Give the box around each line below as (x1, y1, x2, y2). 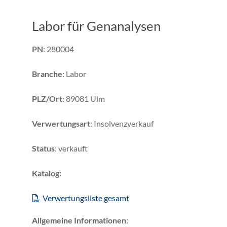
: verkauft (55, 143, 88, 153)
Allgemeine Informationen (32, 215, 126, 225)
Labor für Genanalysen (32, 17, 161, 34)
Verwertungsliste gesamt (43, 193, 129, 203)
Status (32, 143, 55, 153)
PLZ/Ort (32, 93, 62, 103)
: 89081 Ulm (62, 93, 105, 103)
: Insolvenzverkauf (90, 118, 154, 128)
